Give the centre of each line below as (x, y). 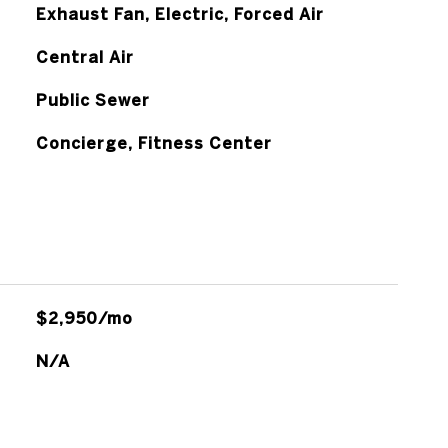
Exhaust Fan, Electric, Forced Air (179, 14)
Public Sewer (92, 100)
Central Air (84, 57)
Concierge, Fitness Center (153, 143)
